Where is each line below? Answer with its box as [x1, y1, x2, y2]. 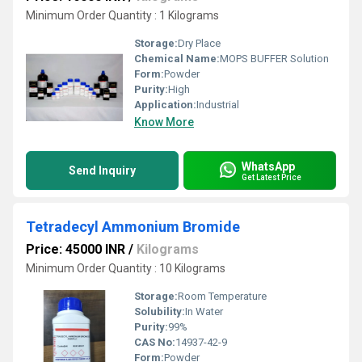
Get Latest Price [242, 172, 301, 182]
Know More [134, 116, 194, 128]
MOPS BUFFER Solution [220, 53, 329, 65]
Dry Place [178, 37, 221, 49]
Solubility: [134, 305, 185, 318]
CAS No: [134, 336, 175, 348]
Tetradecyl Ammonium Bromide [26, 218, 240, 235]
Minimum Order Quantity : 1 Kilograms [26, 9, 219, 22]
